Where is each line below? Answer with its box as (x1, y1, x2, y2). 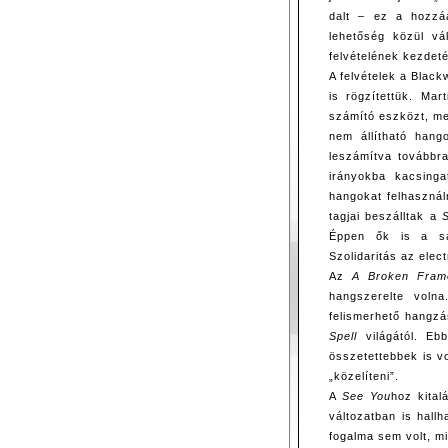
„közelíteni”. (329, 370, 399, 383)
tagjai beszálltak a (329, 210, 443, 223)
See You (342, 390, 392, 403)
